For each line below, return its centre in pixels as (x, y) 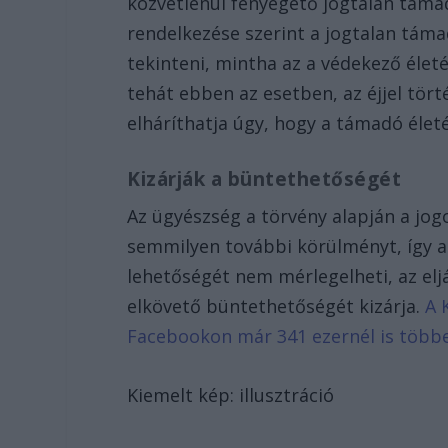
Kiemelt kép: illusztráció (231, 395)
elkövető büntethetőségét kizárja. (276, 306)
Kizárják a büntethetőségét (267, 179)
